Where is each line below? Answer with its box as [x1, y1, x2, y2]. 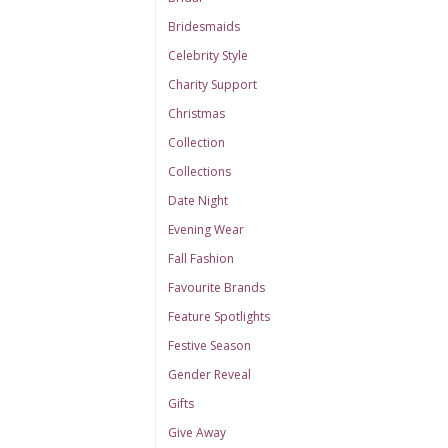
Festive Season [167, 337, 251, 354]
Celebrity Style [167, 47, 248, 64]
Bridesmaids [167, 18, 240, 35]
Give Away [167, 424, 226, 441]
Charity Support [167, 76, 257, 93]
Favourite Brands [167, 279, 265, 296]
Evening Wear [167, 221, 244, 238]
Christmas [167, 105, 225, 122]
